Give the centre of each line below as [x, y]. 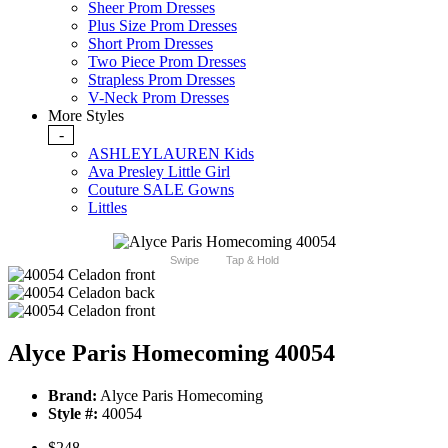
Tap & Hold [252, 260]
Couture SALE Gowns [161, 190]
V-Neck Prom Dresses [158, 98]
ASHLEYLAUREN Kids [171, 154]
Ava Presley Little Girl [159, 172]
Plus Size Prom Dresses [162, 26]
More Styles [86, 116]
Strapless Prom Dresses [161, 80]
